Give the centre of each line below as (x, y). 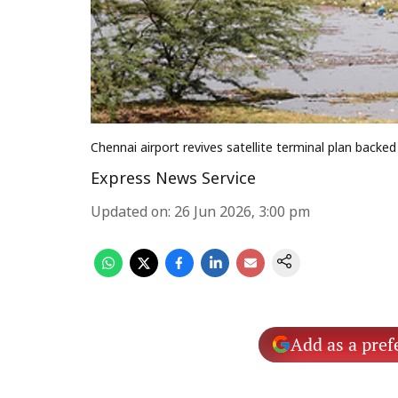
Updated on (129, 213)
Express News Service (173, 180)
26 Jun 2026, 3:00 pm (242, 213)
